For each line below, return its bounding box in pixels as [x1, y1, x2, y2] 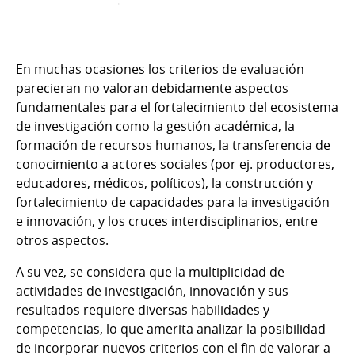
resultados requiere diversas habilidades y [16, 300, 269, 319]
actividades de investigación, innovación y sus [16, 281, 288, 300]
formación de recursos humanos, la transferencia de [16, 136, 330, 154]
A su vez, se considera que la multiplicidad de [16, 262, 284, 281]
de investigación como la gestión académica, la [16, 116, 295, 135]
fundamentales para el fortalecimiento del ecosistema [16, 97, 338, 116]
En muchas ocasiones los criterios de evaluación [16, 59, 304, 78]
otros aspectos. [16, 231, 112, 249]
